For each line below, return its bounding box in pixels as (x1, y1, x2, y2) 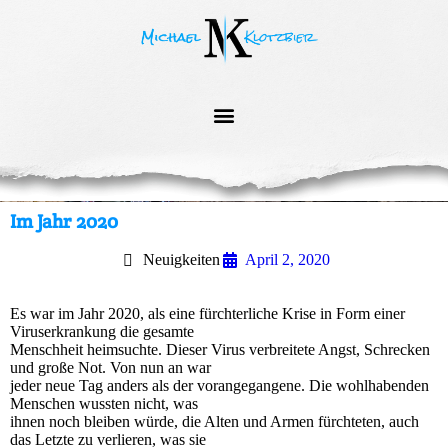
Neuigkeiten (143, 251, 220, 269)
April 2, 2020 (245, 251, 330, 269)
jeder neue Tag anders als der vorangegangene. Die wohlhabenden (10, 377, 429, 395)
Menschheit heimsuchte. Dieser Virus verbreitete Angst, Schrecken (10, 341, 430, 359)
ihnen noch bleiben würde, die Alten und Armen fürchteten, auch (10, 413, 419, 431)
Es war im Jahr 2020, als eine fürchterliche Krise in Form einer (10, 305, 405, 323)
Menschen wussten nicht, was (10, 395, 198, 413)
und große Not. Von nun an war (10, 359, 211, 377)
